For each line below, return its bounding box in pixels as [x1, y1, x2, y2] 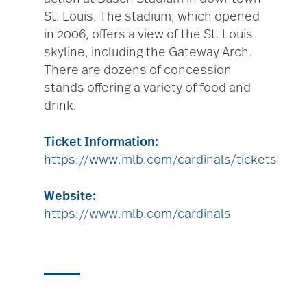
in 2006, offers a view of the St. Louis [44, 29, 253, 42]
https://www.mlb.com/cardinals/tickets [44, 154, 277, 167]
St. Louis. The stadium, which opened [44, 11, 260, 24]
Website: [44, 191, 96, 204]
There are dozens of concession [44, 64, 232, 77]
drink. [44, 100, 77, 113]
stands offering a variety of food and [44, 82, 251, 95]
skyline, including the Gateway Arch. [44, 47, 252, 60]
